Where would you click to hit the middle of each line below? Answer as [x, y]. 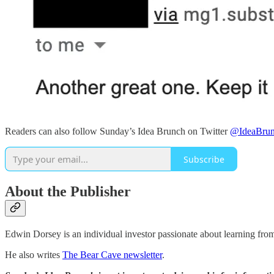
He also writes [34, 254]
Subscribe [204, 159]
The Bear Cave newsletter [112, 254]
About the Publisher [68, 191]
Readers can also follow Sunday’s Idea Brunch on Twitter [117, 131]
